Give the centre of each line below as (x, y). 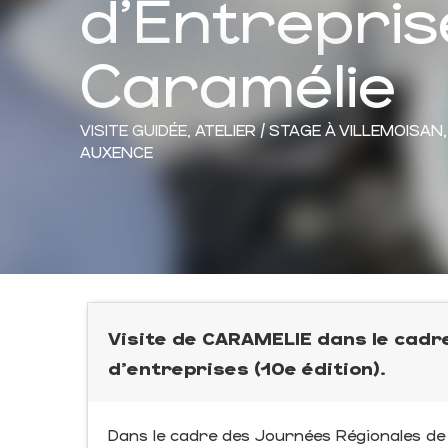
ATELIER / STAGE (258, 129)
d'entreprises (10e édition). (247, 367)
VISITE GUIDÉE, (137, 129)
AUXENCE (116, 151)
